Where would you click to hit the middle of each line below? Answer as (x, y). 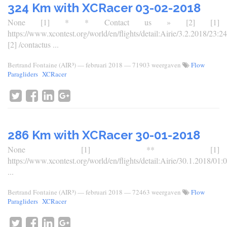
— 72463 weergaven (153, 192)
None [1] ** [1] (113, 149)
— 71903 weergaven (153, 65)
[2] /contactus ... (33, 44)
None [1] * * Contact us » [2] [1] (113, 22)
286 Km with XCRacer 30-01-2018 (104, 135)
